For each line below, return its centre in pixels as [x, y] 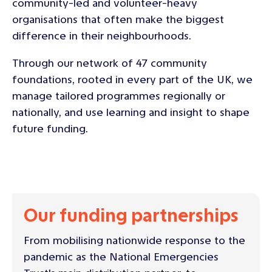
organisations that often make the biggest [118, 19]
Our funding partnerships [131, 216]
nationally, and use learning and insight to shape [131, 112]
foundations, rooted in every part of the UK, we [132, 80]
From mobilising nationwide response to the [134, 240]
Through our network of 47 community [110, 63]
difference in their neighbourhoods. [102, 36]
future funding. [50, 129]
